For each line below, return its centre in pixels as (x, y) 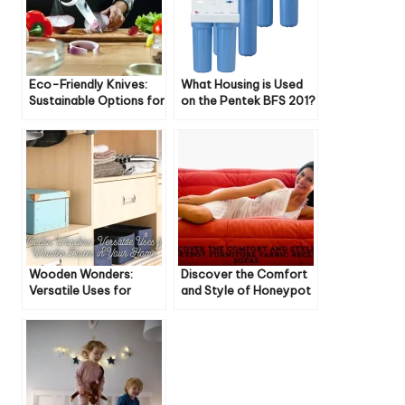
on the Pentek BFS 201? (248, 101)
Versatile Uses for (80, 291)
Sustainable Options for (97, 101)
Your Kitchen (65, 117)
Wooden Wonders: (81, 274)
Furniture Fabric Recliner (248, 307)
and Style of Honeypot (246, 291)
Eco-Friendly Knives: (88, 85)
